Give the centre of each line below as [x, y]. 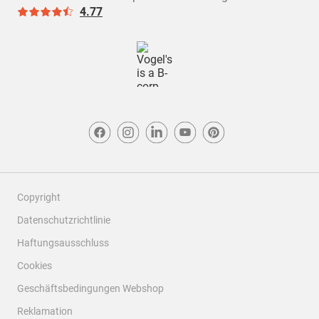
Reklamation [45, 311]
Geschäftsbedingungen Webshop [90, 288]
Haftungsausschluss [63, 243]
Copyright [39, 197]
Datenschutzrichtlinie [64, 220]
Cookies [35, 266]
